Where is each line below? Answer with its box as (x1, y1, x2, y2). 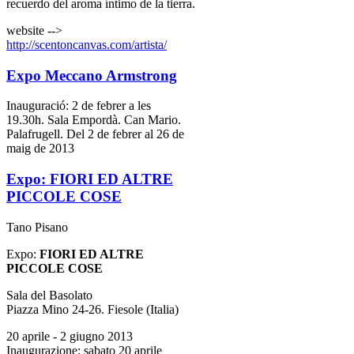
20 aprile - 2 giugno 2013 (6, 329, 133, 343)
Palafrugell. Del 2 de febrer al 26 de (6, 127, 184, 141)
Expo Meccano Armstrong (6, 66, 177, 84)
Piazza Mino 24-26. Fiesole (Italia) (6, 302, 179, 316)
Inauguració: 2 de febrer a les (6, 99, 151, 113)
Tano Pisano (6, 220, 68, 234)
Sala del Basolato (6, 288, 92, 302)
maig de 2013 (6, 141, 74, 156)
